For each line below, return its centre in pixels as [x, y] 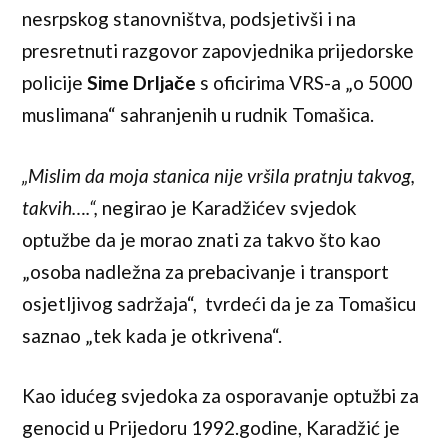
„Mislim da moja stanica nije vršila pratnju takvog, [219, 175]
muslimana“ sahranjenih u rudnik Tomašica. [198, 115]
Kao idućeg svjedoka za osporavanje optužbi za [221, 396]
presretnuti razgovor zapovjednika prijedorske [218, 51]
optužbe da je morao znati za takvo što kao [202, 239]
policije [53, 83]
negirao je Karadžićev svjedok [230, 207]
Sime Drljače [140, 83]
